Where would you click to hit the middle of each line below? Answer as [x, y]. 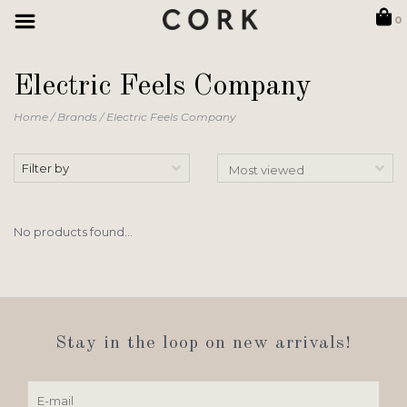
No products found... [73, 232]
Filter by [45, 168]
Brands [77, 117]
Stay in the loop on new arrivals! [203, 343]
